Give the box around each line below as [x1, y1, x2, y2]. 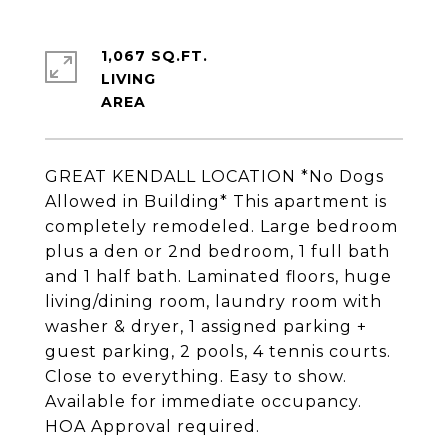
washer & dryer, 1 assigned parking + [45, 317, 367, 336]
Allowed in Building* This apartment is [45, 192, 387, 211]
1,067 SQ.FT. [101, 47, 208, 65]
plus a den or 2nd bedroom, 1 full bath [45, 242, 390, 261]
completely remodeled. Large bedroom [45, 217, 398, 236]
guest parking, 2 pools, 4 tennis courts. [45, 342, 391, 361]
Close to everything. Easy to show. [45, 367, 347, 386]
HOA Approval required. [45, 417, 260, 436]
